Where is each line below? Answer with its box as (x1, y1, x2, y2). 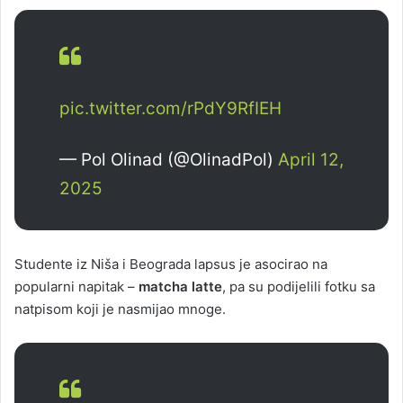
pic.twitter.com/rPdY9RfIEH (59, 97, 282, 119)
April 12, (278, 148, 344, 170)
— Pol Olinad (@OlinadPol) (59, 148, 278, 170)
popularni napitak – (14, 277, 139, 295)
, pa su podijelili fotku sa (222, 277, 375, 295)
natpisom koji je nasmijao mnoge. (14, 300, 226, 318)
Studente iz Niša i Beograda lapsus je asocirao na (14, 255, 327, 273)
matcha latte (139, 277, 222, 295)
